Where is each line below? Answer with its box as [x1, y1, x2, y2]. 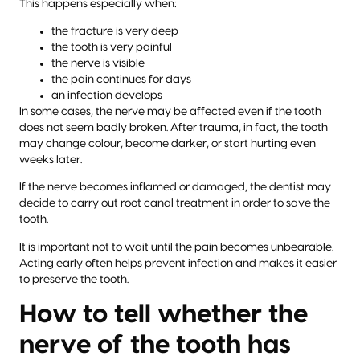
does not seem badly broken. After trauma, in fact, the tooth [19, 122, 328, 134]
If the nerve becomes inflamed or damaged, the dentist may [19, 182, 331, 194]
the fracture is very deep [51, 26, 178, 38]
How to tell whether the [19, 301, 308, 328]
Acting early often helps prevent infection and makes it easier [19, 257, 337, 269]
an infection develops [51, 90, 162, 102]
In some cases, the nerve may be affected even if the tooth [19, 106, 321, 118]
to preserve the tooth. [19, 273, 129, 285]
